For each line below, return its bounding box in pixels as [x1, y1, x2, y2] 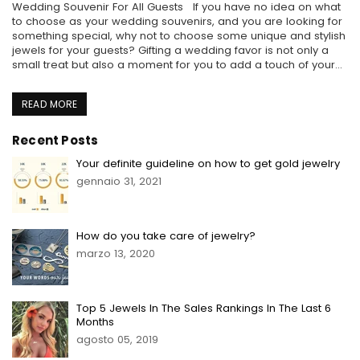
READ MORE [22, 97, 78, 111]
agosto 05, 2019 [76, 332, 158, 347]
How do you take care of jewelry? [76, 228, 256, 243]
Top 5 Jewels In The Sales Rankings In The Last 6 [76, 301, 331, 316]
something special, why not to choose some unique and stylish [12, 28, 346, 43]
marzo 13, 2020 [76, 246, 155, 261]
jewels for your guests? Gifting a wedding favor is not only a [12, 43, 329, 58]
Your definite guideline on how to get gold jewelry [76, 156, 340, 171]
